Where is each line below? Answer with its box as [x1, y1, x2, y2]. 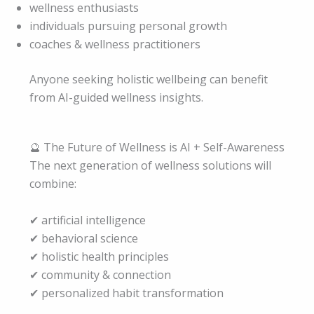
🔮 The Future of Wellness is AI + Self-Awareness [29, 139, 285, 156]
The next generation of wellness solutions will [29, 158, 271, 174]
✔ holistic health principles [29, 248, 169, 264]
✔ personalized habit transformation [29, 285, 224, 301]
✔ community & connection [29, 266, 171, 282]
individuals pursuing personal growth [29, 18, 227, 34]
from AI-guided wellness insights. [29, 89, 203, 105]
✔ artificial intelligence [29, 212, 146, 228]
